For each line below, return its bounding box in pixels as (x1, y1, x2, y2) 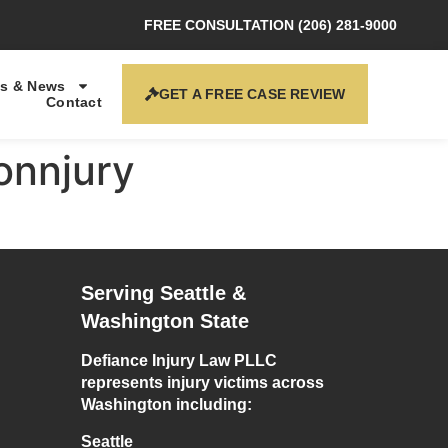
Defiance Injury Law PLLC (81, 352, 277, 370)
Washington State (81, 310, 249, 333)
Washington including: (81, 396, 252, 414)
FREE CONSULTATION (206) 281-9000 (144, 16, 398, 33)
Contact (45, 94, 103, 111)
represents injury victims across (81, 374, 324, 392)
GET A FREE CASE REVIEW (159, 86, 346, 103)
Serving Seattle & (81, 282, 246, 305)
